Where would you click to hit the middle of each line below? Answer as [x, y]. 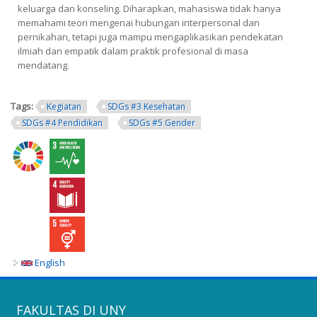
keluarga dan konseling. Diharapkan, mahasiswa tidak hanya [149, 8]
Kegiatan [64, 106]
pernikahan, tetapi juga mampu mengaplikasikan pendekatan [150, 36]
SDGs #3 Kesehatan [146, 106]
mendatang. [44, 65]
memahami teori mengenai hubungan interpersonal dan [139, 22]
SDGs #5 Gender [162, 122]
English [49, 262]
